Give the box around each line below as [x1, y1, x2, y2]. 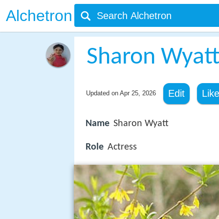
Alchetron [6, 7, 72, 24]
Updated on [86, 89, 120, 97]
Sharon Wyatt [113, 119, 169, 129]
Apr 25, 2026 [119, 89, 156, 97]
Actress [108, 142, 137, 153]
